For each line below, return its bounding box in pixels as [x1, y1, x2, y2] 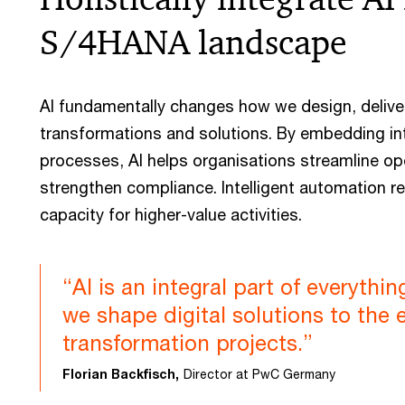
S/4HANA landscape [40, 21, 347, 64]
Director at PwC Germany [184, 366, 335, 381]
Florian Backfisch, [62, 366, 179, 381]
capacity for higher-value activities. [40, 204, 302, 224]
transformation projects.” [62, 330, 313, 355]
